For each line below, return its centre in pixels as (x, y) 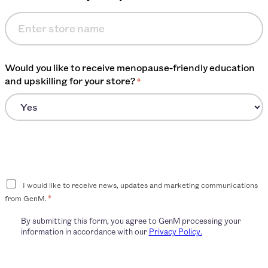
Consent (26, 184)
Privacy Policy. (175, 232)
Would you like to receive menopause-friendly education (130, 67)
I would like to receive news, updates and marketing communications (140, 185)
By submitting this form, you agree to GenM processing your (131, 221)
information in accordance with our (85, 232)
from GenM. (26, 198)
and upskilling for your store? (70, 80)
